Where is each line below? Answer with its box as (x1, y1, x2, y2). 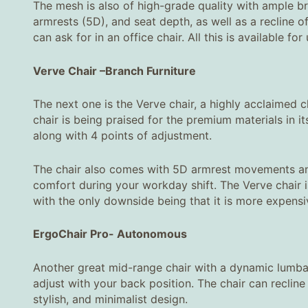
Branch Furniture (105, 63, 196, 78)
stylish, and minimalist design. (33, 291, 188, 306)
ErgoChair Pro (33, 227, 109, 241)
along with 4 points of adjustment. (33, 129, 212, 143)
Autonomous (117, 227, 187, 241)
